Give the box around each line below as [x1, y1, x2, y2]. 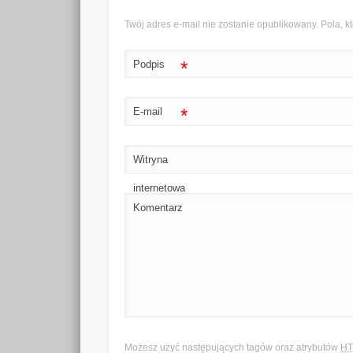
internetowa [133, 182, 186, 195]
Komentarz [133, 201, 184, 214]
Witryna [133, 154, 169, 166]
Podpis [133, 58, 165, 70]
